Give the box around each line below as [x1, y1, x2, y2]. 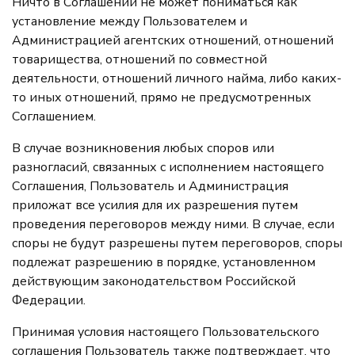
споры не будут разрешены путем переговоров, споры [12, 235, 342, 252]
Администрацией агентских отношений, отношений [12, 32, 334, 49]
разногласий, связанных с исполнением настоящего [12, 158, 324, 176]
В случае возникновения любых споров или [12, 139, 274, 157]
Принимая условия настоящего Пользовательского [12, 323, 319, 341]
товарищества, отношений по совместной [12, 51, 267, 68]
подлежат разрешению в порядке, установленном [12, 254, 315, 271]
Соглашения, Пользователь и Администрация [12, 177, 288, 195]
